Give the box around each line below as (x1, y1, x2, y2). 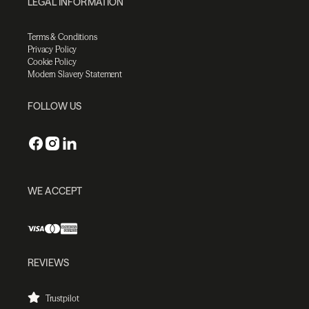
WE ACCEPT (28, 184, 83, 197)
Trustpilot (43, 292, 79, 303)
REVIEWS (28, 256, 69, 269)
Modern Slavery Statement (28, 68, 123, 79)
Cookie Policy (28, 56, 77, 67)
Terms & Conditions (28, 31, 97, 42)
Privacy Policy (28, 43, 77, 54)
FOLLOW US (28, 99, 82, 112)
